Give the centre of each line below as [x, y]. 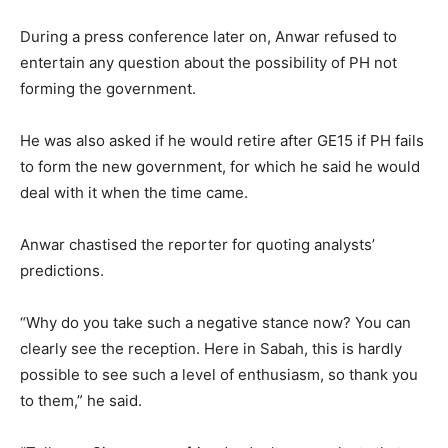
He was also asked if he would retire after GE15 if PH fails [222, 141]
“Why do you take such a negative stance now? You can [215, 323]
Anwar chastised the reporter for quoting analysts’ [197, 245]
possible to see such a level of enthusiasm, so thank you [219, 375]
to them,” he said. [81, 401]
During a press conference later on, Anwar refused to [208, 37]
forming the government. [108, 89]
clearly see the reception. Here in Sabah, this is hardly [211, 349]
